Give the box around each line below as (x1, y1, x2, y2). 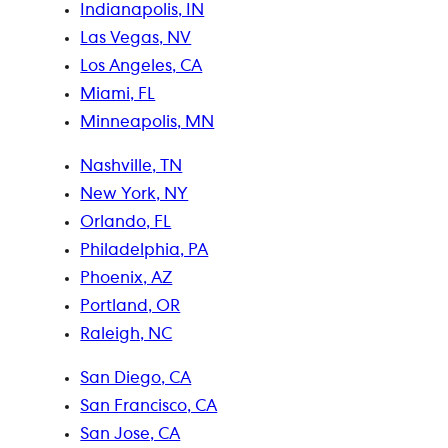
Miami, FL (80, 86, 156, 103)
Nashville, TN (80, 158, 183, 175)
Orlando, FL (80, 214, 172, 231)
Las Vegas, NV (80, 30, 192, 47)
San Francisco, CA (80, 398, 218, 415)
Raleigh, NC (80, 326, 173, 343)
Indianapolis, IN (80, 2, 205, 19)
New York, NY (80, 186, 189, 203)
